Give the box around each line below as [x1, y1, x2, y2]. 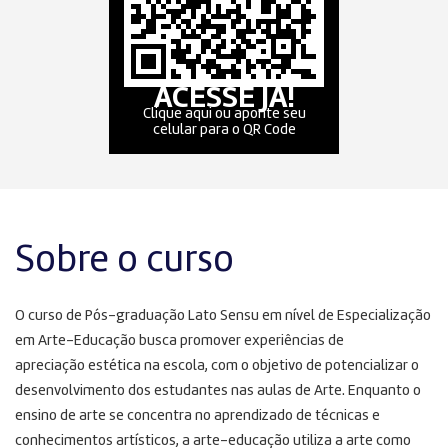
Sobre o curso [15, 242, 234, 281]
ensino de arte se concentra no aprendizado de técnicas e [15, 409, 380, 425]
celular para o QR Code [152, 123, 296, 139]
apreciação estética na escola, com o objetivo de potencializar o [15, 359, 419, 375]
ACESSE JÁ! [153, 84, 295, 115]
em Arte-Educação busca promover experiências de [15, 334, 344, 350]
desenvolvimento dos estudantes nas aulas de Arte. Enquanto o [15, 384, 421, 400]
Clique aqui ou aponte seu [142, 107, 306, 123]
